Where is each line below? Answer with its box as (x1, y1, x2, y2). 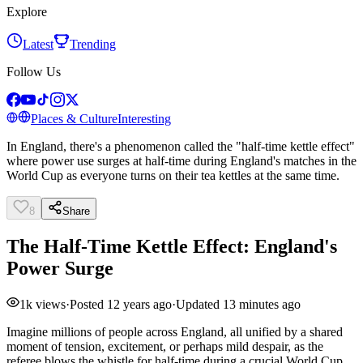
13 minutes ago (223, 297, 301, 311)
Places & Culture (31, 112, 117, 126)
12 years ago (107, 297, 172, 311)
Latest (23, 37, 53, 51)
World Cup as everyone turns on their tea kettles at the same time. (6, 169, 340, 182)
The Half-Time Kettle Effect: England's (6, 235, 337, 257)
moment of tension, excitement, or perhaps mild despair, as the (6, 339, 323, 353)
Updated (176, 297, 223, 311)
